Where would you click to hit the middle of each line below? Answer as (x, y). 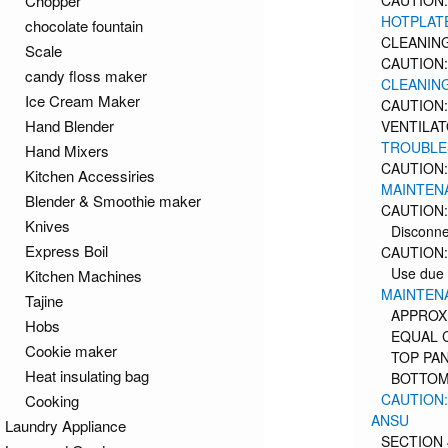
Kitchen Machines (83, 275)
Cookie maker (71, 350)
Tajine (44, 300)
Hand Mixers (67, 150)
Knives (47, 225)
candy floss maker (86, 75)
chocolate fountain (84, 25)
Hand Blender (69, 125)
